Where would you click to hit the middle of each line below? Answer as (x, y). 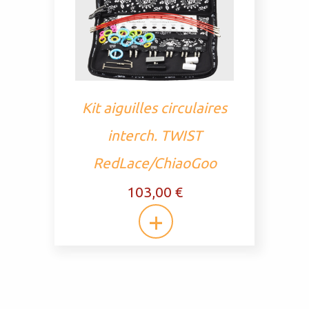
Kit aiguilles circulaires (154, 108)
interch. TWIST (154, 136)
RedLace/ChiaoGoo (154, 163)
